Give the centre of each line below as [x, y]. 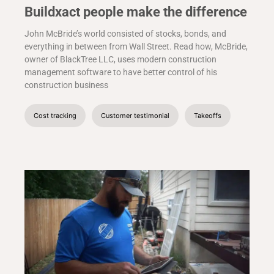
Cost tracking [55, 116]
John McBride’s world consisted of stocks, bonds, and [125, 34]
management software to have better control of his [121, 72]
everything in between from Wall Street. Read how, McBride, [136, 47]
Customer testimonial [135, 116]
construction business [66, 85]
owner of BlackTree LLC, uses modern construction [120, 60]
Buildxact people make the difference [136, 12]
